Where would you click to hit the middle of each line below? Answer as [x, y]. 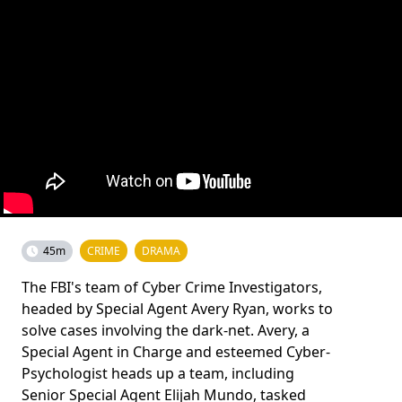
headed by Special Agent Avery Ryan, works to [177, 308]
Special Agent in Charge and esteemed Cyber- [176, 351]
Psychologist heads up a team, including [158, 373]
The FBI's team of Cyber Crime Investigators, [172, 287]
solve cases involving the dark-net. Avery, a [166, 330]
